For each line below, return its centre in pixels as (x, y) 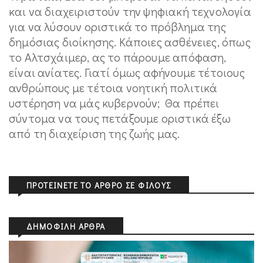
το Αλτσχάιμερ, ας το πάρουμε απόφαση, (118, 57)
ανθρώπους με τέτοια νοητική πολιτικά (113, 87)
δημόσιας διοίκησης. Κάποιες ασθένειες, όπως (130, 42)
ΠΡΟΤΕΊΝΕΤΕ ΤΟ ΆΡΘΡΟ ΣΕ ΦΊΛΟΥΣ (99, 185)
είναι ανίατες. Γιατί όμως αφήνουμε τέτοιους (128, 72)
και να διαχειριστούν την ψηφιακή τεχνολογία (130, 11)
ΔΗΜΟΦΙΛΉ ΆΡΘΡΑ (66, 226)
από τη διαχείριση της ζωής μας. (95, 133)
